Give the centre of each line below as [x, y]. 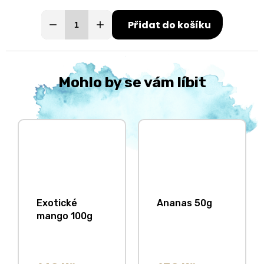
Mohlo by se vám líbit [132, 82]
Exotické [57, 203]
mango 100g [65, 216]
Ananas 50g [184, 203]
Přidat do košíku [169, 25]
